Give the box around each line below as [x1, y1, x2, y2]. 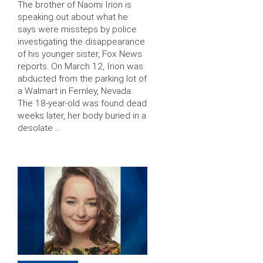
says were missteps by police [18, 23, 137, 35]
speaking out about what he [18, 11, 128, 22]
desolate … [18, 122, 60, 133]
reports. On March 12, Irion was [18, 60, 143, 72]
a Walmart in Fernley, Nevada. [18, 85, 133, 96]
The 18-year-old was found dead [18, 97, 147, 109]
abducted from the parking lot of [18, 73, 147, 84]
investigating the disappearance [18, 36, 145, 47]
